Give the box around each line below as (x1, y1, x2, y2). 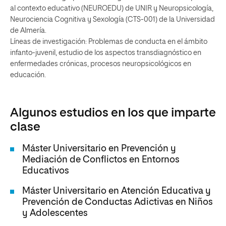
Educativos (22, 166, 69, 176)
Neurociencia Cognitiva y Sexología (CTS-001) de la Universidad (10, 16, 215, 23)
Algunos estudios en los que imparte (10, 107, 216, 119)
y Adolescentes (22, 209, 88, 218)
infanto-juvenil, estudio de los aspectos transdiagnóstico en (10, 49, 201, 56)
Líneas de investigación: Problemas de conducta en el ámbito (10, 38, 207, 45)
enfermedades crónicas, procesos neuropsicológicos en (10, 61, 191, 68)
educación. (10, 72, 46, 79)
